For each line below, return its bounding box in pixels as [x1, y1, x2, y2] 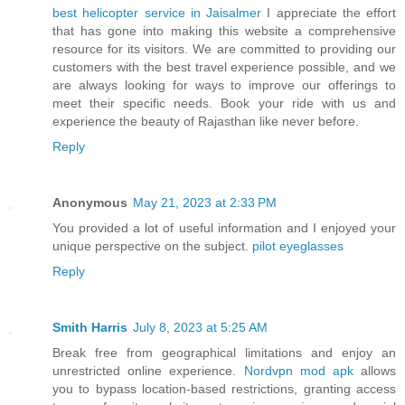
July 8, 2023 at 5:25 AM [133, 320, 268, 335]
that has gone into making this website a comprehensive [52, 24, 396, 39]
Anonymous [52, 195, 127, 211]
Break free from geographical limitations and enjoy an [52, 345, 396, 361]
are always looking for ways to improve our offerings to [52, 78, 396, 93]
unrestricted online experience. [52, 363, 244, 379]
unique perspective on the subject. [52, 239, 252, 254]
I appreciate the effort [261, 5, 396, 21]
